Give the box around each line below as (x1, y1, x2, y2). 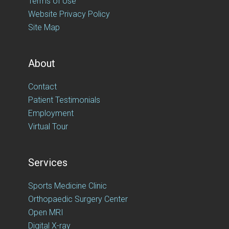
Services (28, 156, 67, 169)
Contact (28, 81, 57, 91)
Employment (28, 108, 74, 118)
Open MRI (28, 207, 63, 217)
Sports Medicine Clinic (28, 180, 107, 191)
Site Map (28, 22, 60, 32)
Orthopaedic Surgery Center (28, 194, 128, 204)
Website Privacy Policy (28, 9, 110, 19)
